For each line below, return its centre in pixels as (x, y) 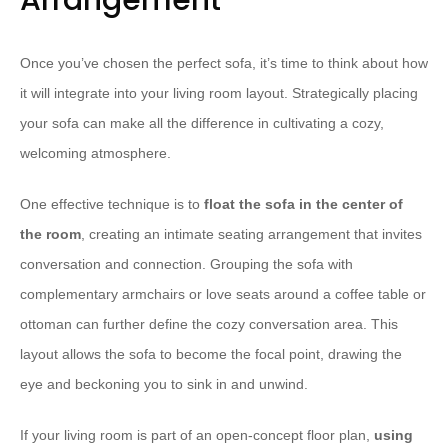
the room (50, 234)
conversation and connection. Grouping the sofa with (186, 264)
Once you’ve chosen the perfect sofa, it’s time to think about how (224, 63)
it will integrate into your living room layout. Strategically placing (219, 93)
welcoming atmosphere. (95, 153)
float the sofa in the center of (303, 204)
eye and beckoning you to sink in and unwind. (164, 384)
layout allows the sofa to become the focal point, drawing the (211, 354)
